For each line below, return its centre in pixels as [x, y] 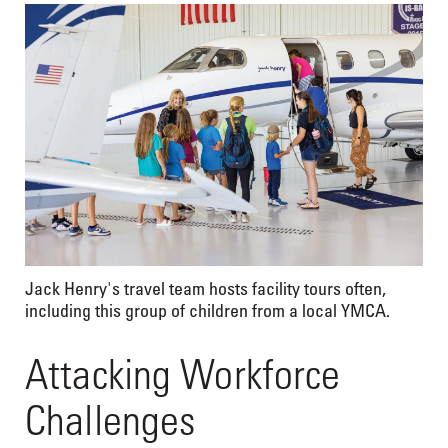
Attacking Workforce [183, 374]
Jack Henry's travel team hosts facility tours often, [205, 288]
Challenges [110, 420]
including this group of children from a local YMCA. [207, 310]
